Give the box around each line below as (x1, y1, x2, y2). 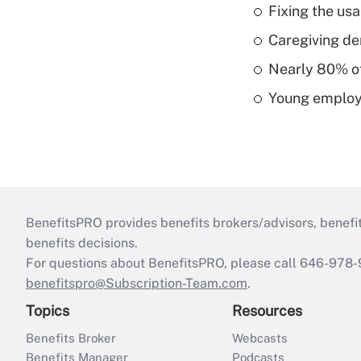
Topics (26, 302, 69, 320)
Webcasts (232, 331, 288, 346)
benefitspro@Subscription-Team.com (26, 276, 247, 292)
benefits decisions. (26, 235, 138, 251)
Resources (232, 302, 302, 320)
